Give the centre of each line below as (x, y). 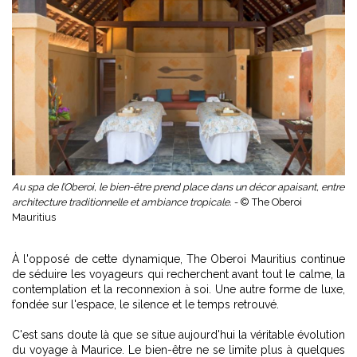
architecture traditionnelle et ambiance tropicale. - (126, 202)
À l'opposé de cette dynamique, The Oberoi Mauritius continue (178, 259)
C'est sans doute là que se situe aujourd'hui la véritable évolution (178, 335)
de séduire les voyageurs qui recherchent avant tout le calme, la (178, 275)
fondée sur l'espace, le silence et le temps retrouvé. (145, 305)
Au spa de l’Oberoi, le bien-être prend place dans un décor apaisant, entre (178, 187)
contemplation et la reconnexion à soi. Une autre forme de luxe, (178, 290)
